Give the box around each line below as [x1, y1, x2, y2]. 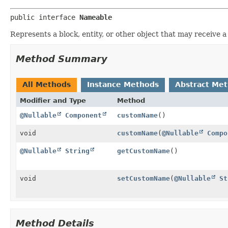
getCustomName [117, 147, 170, 155]
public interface [10, 13, 79, 21]
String [65, 147, 90, 155]
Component [65, 111, 102, 119]
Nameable [79, 13, 112, 21]
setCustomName [117, 174, 170, 182]
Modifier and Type [20, 96, 86, 104]
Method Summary [16, 53, 107, 64]
